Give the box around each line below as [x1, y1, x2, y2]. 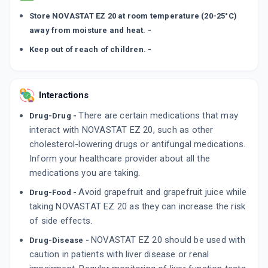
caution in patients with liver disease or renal [29, 249, 209, 260]
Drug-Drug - [29, 111, 79, 121]
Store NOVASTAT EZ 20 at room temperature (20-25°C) [29, 11, 237, 21]
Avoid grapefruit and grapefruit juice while [78, 187, 247, 198]
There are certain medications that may [78, 110, 239, 121]
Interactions [39, 90, 89, 101]
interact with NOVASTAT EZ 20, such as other [29, 124, 214, 136]
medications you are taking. [29, 167, 141, 179]
